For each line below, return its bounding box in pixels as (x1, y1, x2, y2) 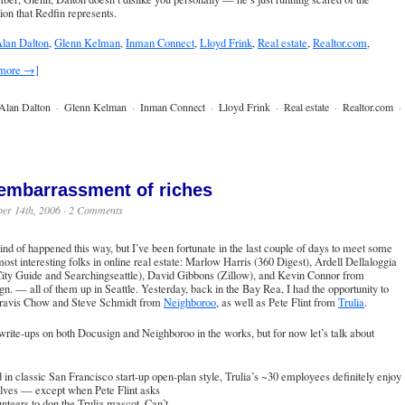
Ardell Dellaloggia (315, 253, 397, 269)
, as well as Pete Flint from (216, 294, 338, 310)
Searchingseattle (64, 267, 138, 283)
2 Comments (69, 202, 123, 217)
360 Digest (258, 253, 306, 269)
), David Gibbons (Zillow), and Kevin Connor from (138, 267, 364, 283)
